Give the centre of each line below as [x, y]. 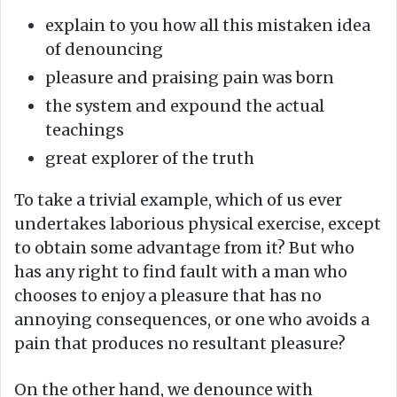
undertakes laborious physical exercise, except [198, 223]
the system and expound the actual [185, 105]
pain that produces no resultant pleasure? [180, 343]
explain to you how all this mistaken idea [208, 25]
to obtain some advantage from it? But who [184, 247]
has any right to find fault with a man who [181, 271]
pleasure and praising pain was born [190, 77]
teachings [85, 129]
